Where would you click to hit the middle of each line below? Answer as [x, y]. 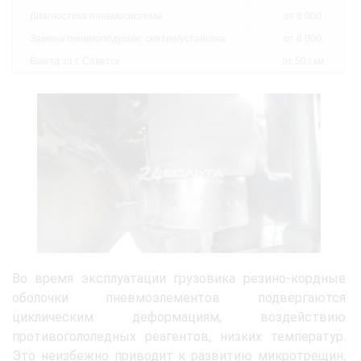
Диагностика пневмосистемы [96, 16]
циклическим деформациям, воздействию [179, 317]
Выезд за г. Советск [75, 61]
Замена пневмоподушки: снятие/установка [128, 39]
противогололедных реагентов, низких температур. [179, 336]
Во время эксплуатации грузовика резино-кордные [179, 278]
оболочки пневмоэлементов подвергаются [179, 297]
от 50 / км [303, 61]
